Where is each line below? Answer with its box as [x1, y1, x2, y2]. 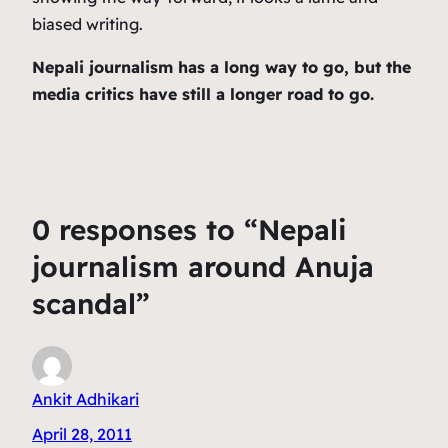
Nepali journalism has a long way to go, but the [32, 57, 411, 78]
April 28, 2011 [32, 423, 132, 444]
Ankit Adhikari [32, 388, 139, 409]
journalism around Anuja [32, 249, 374, 285]
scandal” [32, 286, 150, 322]
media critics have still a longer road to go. [32, 84, 374, 105]
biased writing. [32, 14, 143, 35]
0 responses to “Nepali [32, 212, 347, 248]
